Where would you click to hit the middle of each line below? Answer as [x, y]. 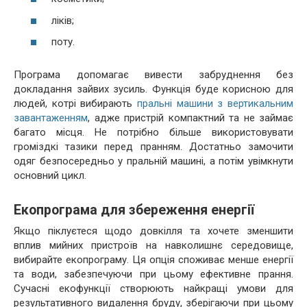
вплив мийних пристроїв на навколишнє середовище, [153, 245]
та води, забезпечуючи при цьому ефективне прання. [153, 274]
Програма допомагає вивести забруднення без [153, 75]
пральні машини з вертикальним [215, 103]
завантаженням [51, 118]
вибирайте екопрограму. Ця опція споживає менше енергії [153, 260]
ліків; [63, 20]
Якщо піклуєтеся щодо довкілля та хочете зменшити [153, 231]
